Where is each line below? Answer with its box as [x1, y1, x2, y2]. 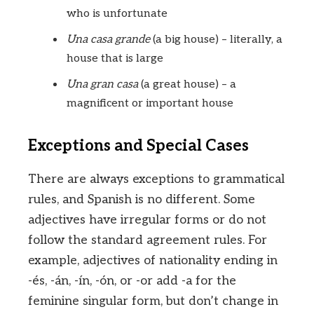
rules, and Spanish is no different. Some [28, 192, 255, 207]
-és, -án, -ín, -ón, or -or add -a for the [28, 273, 236, 289]
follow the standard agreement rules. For [28, 233, 267, 248]
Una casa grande [67, 33, 150, 47]
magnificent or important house [67, 97, 233, 111]
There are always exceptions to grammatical [28, 172, 285, 187]
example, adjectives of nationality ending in [28, 253, 278, 268]
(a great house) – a [138, 78, 236, 92]
